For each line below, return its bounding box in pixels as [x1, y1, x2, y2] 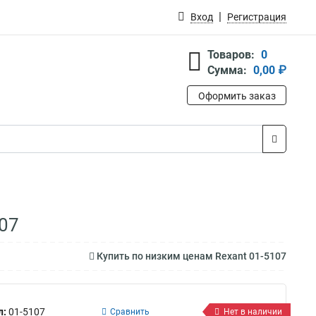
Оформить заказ [197, 90, 276, 102]
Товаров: [207, 48, 255, 61]
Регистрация [227, 11, 286, 23]
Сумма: [207, 63, 247, 77]
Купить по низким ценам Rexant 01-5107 [95, 250, 286, 262]
